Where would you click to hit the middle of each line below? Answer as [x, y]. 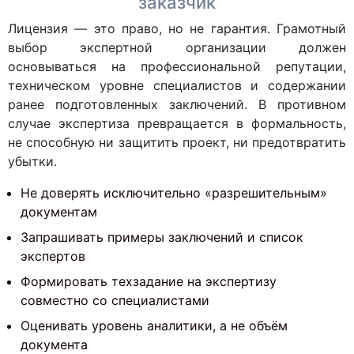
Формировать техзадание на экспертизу [149, 281]
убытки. [32, 161]
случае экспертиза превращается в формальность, [177, 123]
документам [59, 212]
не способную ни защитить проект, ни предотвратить [177, 142]
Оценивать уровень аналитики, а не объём [154, 326]
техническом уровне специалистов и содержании [177, 85]
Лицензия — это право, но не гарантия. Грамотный [177, 28]
